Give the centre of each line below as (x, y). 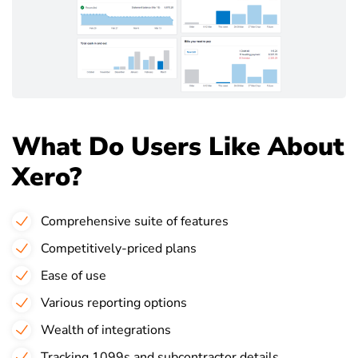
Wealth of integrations (106, 330)
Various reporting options (114, 303)
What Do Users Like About (178, 147)
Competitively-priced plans (119, 249)
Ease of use (74, 276)
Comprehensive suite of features (135, 222)
